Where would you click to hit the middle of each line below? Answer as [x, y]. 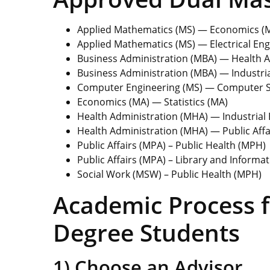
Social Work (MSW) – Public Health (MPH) [169, 174]
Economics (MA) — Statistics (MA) [152, 102]
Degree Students [146, 232]
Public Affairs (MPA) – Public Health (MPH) [171, 145]
